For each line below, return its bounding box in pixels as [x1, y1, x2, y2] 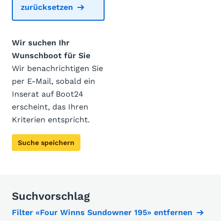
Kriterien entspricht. [12, 115, 90, 124]
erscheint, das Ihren [12, 102, 88, 111]
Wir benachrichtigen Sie [12, 64, 103, 73]
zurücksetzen [21, 2, 73, 12]
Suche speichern [18, 139, 74, 147]
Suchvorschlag [12, 190, 90, 202]
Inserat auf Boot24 [12, 89, 83, 99]
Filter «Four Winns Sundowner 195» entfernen [12, 208, 192, 217]
